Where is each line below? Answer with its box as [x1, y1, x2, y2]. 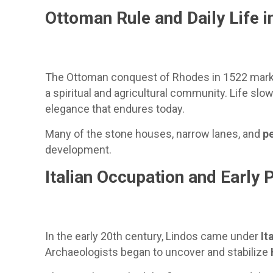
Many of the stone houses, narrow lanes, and [45, 127, 263, 140]
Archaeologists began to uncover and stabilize [45, 246, 271, 258]
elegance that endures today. [45, 102, 185, 115]
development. [45, 143, 112, 156]
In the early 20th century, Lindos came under [45, 230, 261, 243]
